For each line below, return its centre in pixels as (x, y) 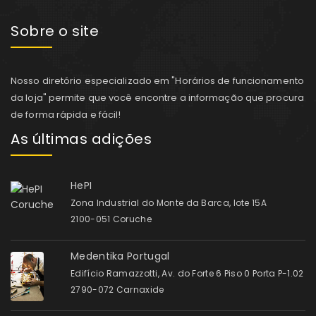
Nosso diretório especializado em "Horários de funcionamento (157, 80)
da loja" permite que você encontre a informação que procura (157, 97)
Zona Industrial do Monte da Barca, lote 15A (169, 202)
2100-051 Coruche (111, 219)
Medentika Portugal (120, 256)
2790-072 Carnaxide (117, 289)
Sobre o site (55, 31)
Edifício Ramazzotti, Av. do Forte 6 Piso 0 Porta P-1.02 (187, 273)
